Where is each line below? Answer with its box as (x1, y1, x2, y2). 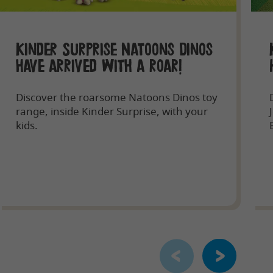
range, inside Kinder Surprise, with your (15, 104, 208, 118)
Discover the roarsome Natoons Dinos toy (15, 90, 218, 104)
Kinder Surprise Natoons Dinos (15, 39, 213, 60)
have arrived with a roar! (15, 55, 182, 77)
